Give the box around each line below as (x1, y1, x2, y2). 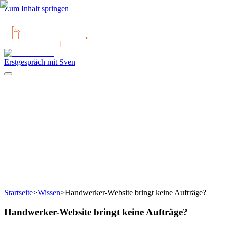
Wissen (37, 188, 60, 197)
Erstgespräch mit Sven (4, 58, 75, 66)
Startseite (4, 188, 33, 197)
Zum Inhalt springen (4, 4, 69, 13)
